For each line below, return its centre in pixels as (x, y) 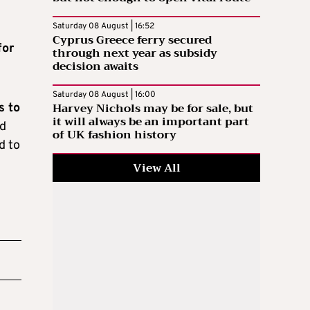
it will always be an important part (151, 122)
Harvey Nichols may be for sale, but (153, 109)
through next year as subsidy (135, 54)
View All (156, 168)
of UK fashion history (115, 135)
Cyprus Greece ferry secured (132, 40)
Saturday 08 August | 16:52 (103, 27)
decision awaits (95, 67)
